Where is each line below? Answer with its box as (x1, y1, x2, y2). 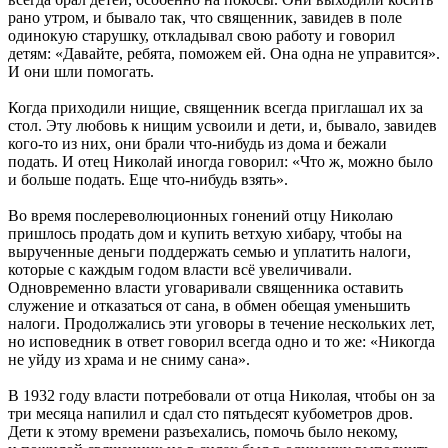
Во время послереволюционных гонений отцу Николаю (8, 206, 393, 224)
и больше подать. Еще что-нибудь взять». (8, 170, 288, 188)
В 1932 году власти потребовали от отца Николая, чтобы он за (8, 386, 435, 404)
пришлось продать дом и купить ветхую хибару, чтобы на (8, 224, 402, 242)
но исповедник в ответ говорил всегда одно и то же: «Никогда (8, 332, 435, 350)
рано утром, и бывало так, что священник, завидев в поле (8, 8, 402, 26)
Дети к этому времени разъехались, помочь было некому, (8, 422, 398, 440)
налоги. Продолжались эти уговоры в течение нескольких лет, (8, 314, 435, 332)
